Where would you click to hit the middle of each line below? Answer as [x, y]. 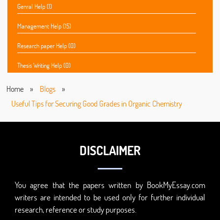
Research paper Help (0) [46, 46]
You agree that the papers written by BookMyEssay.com [110, 185]
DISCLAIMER [110, 151]
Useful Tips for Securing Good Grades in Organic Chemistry [97, 104]
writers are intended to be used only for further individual [110, 197]
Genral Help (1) [35, 7]
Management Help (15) [44, 26]
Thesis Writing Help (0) [44, 66]
